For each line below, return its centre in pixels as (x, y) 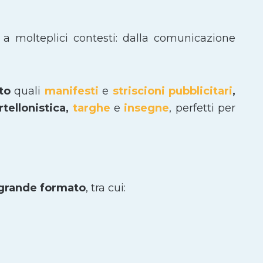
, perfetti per (203, 108)
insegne (145, 108)
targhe (93, 108)
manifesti (73, 91)
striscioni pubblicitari (172, 91)
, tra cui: (106, 188)
